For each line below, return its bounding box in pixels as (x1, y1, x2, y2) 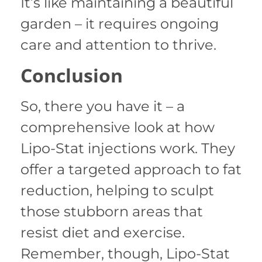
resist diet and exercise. (20, 223, 185, 241)
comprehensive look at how (20, 118, 215, 136)
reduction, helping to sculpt (20, 181, 214, 199)
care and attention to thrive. (20, 36, 216, 54)
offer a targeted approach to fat (20, 160, 242, 178)
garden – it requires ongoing (20, 15, 219, 33)
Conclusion (20, 62, 123, 88)
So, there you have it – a (20, 97, 185, 115)
